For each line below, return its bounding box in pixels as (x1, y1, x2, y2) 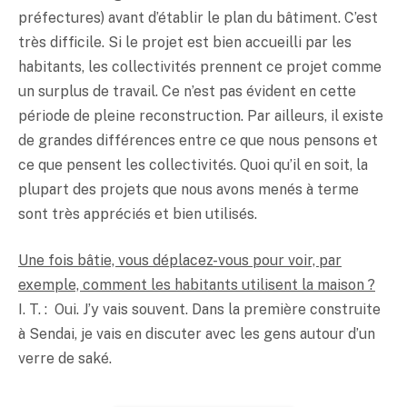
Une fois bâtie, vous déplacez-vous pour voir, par (18, 252, 342, 270)
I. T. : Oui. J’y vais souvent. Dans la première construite (18, 301, 381, 319)
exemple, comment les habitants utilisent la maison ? (18, 276, 375, 294)
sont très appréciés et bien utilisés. (18, 204, 257, 223)
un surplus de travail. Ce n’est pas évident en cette (18, 82, 356, 100)
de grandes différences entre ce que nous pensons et (18, 131, 378, 149)
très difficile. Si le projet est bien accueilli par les (18, 33, 352, 51)
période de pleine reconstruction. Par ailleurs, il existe (18, 106, 383, 124)
